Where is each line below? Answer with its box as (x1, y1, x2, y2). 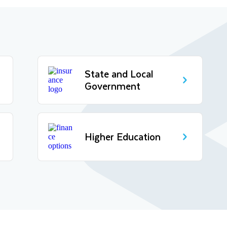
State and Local (84, 65, 153, 82)
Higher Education (84, 128, 161, 144)
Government (84, 78, 140, 94)
